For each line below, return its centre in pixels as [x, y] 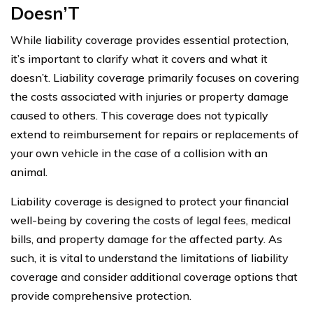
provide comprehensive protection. [101, 295]
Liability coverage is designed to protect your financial [150, 201]
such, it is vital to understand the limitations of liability [150, 257]
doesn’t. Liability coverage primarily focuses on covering [155, 77]
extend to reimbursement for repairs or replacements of [155, 134]
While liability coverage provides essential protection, [150, 39]
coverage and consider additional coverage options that [154, 276]
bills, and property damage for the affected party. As [146, 239]
